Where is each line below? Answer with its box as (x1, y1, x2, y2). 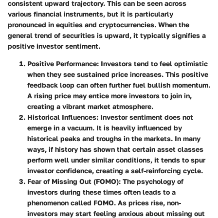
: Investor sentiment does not (96, 112, 193, 121)
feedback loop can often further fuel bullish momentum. (27, 80, 210, 89)
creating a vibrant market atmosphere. (27, 102, 153, 110)
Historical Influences (27, 112, 96, 121)
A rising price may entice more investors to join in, (27, 91, 192, 100)
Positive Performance (27, 59, 97, 68)
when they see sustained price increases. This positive (27, 70, 208, 78)
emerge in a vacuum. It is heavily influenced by (27, 123, 182, 132)
